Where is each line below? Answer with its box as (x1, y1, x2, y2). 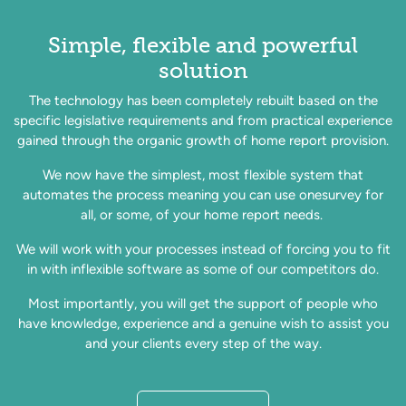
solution (158, 57, 248, 83)
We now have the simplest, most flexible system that (43, 167, 363, 183)
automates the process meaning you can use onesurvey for (23, 187, 383, 203)
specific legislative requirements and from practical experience (14, 112, 392, 129)
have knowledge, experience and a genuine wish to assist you (17, 315, 389, 332)
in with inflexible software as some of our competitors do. (27, 261, 379, 277)
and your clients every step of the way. (84, 335, 322, 352)
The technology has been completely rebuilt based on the (28, 92, 378, 109)
